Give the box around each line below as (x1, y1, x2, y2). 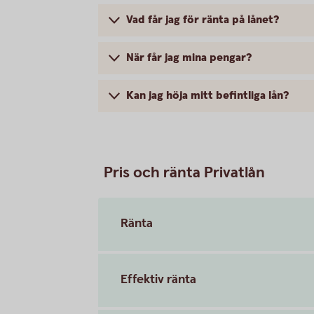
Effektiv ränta (121, 271, 196, 287)
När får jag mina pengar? (126, 50, 252, 65)
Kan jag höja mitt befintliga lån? (126, 88, 289, 103)
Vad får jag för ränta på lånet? (126, 12, 279, 27)
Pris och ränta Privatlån (104, 162, 265, 183)
